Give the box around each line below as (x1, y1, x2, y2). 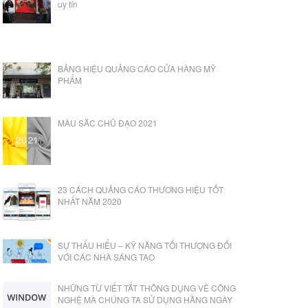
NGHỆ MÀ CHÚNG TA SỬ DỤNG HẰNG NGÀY (58, 293, 233, 305)
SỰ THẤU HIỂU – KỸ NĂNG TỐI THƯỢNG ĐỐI (58, 239, 232, 251)
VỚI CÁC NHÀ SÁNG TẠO (58, 250, 155, 263)
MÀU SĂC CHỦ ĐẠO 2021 (58, 116, 158, 129)
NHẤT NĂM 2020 (58, 195, 122, 207)
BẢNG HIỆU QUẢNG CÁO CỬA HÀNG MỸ (58, 63, 217, 75)
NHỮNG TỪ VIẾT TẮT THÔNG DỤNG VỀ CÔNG (58, 281, 236, 294)
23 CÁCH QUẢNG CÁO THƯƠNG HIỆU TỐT (58, 183, 224, 195)
